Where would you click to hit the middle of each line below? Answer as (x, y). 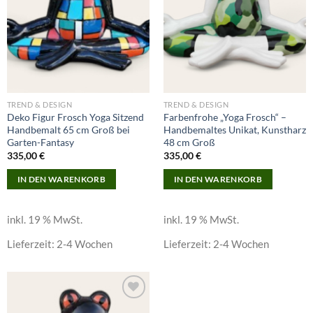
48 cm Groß (189, 142)
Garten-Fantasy (40, 142)
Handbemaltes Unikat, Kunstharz (234, 129)
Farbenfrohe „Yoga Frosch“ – (225, 117)
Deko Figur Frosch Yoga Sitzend (75, 117)
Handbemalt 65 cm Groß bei (68, 129)
